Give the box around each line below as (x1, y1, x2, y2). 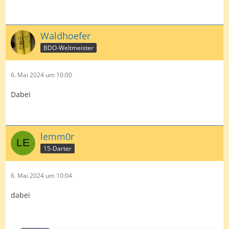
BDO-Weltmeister (43, 43, 94, 53)
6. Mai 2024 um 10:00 (11, 71, 72, 80)
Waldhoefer (40, 30, 90, 42)
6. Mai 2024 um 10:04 (11, 171, 72, 180)
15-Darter (43, 144, 72, 153)
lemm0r (40, 130, 74, 143)
